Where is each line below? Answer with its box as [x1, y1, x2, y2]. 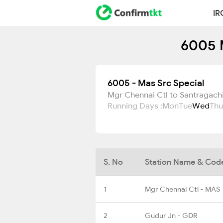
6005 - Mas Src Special [108, 77, 204, 89]
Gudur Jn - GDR [145, 211, 198, 220]
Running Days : [108, 101, 162, 111]
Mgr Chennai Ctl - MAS [145, 184, 220, 194]
